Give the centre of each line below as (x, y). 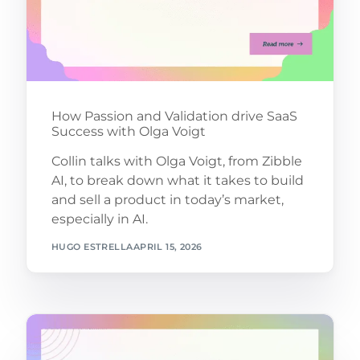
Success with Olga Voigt (128, 132)
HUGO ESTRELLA (92, 246)
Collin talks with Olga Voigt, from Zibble (176, 162)
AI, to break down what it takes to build (177, 181)
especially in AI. (99, 219)
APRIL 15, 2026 (168, 246)
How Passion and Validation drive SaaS (174, 117)
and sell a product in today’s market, (167, 200)
